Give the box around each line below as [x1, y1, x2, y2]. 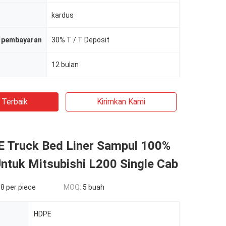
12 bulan [51, 61, 79, 69]
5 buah [83, 183, 104, 191]
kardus [51, 11, 74, 19]
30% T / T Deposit [51, 36, 109, 44]
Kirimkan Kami [97, 97, 145, 106]
